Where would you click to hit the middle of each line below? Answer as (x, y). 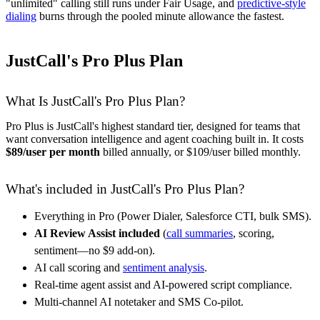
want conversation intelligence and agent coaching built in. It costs (155, 139)
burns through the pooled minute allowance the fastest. (160, 16)
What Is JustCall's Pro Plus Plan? (95, 101)
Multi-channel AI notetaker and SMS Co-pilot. (139, 301)
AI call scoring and (79, 267)
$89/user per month (53, 151)
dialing (21, 16)
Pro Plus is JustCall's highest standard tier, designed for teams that (153, 126)
